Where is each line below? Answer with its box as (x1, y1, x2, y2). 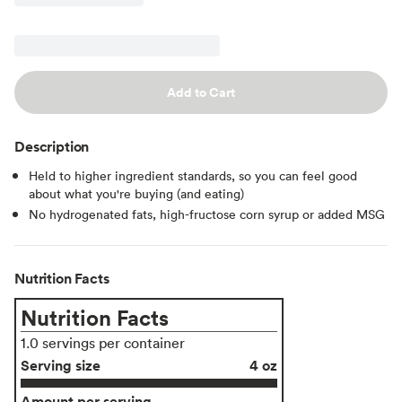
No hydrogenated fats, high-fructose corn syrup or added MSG (29, 205, 385, 223)
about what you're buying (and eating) (29, 184, 244, 202)
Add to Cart (167, 83, 235, 101)
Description (14, 135, 90, 156)
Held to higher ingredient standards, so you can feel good (29, 166, 357, 184)
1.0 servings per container (21, 333, 185, 352)
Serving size (21, 354, 100, 375)
